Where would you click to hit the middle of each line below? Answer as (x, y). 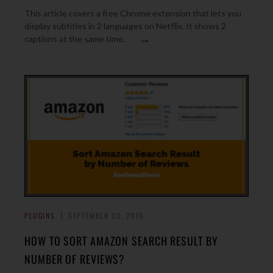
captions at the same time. (75, 39)
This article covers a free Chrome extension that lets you (133, 13)
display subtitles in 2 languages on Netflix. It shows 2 (125, 26)
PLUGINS (40, 215)
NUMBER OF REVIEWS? (75, 259)
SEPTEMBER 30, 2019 (106, 215)
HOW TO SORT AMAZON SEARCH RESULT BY (121, 241)
